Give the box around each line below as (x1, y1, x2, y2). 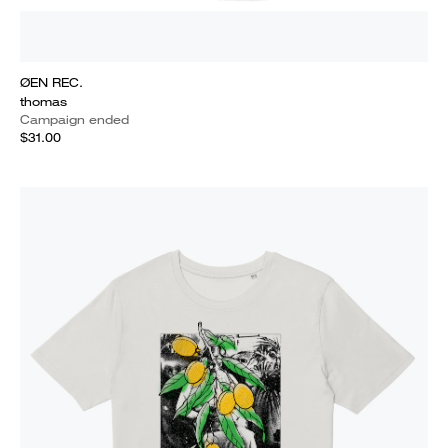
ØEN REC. (20, 74, 83, 91)
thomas (20, 93, 67, 110)
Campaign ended (20, 111, 129, 128)
